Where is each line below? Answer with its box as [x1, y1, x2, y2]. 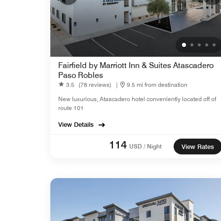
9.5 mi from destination [127, 80, 187, 88]
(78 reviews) [78, 80, 111, 88]
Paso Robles [58, 71, 103, 80]
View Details [58, 120, 94, 129]
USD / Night [129, 143, 162, 150]
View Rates [182, 143, 214, 151]
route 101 [58, 104, 84, 112]
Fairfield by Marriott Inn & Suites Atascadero [58, 61, 214, 71]
